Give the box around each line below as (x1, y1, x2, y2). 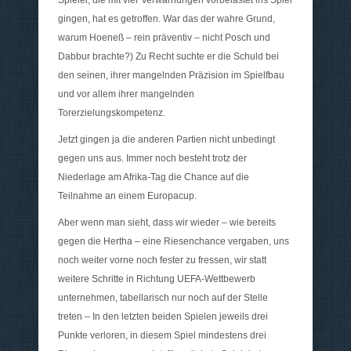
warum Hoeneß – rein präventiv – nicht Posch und (58, 32, 270, 44)
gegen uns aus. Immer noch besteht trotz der (58, 153, 247, 165)
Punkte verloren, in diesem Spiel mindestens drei (58, 330, 266, 342)
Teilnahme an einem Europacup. (58, 190, 197, 202)
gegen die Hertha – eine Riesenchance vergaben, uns (58, 236, 289, 248)
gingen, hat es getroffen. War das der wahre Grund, (58, 13, 275, 25)
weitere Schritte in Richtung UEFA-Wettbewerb (58, 273, 255, 285)
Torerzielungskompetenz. (58, 107, 165, 119)
